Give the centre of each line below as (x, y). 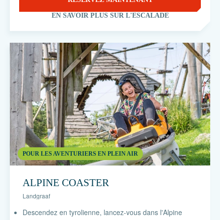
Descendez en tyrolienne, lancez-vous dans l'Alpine (102, 212)
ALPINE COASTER (66, 183)
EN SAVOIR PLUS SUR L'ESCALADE (110, 15)
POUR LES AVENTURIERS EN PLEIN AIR (80, 153)
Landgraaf (36, 196)
